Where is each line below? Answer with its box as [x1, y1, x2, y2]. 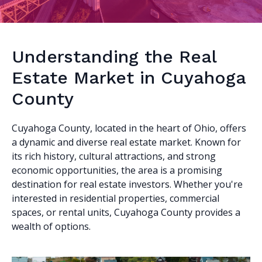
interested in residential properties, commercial [12, 192, 219, 205]
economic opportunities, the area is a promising [12, 164, 222, 177]
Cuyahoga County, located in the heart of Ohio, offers [12, 122, 246, 135]
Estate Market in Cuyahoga [12, 67, 246, 88]
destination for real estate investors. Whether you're [12, 178, 243, 191]
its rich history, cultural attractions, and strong [12, 150, 216, 163]
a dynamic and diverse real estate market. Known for [12, 136, 241, 149]
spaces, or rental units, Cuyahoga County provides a [12, 206, 240, 219]
